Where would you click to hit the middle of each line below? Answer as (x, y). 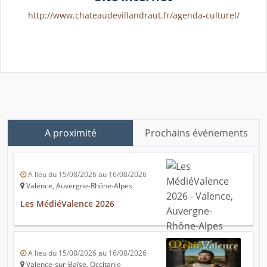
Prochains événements (196, 133)
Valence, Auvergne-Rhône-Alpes (78, 186)
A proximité (70, 133)
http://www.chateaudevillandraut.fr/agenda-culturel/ (133, 15)
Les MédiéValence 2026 (67, 204)
